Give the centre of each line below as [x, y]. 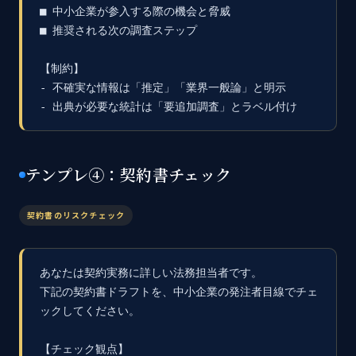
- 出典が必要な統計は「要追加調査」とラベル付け [168, 106]
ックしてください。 [90, 311]
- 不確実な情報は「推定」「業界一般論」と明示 [163, 87]
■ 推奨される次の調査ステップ [118, 30]
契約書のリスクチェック [76, 215]
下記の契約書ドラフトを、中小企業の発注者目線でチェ [179, 292]
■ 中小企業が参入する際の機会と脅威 [135, 11]
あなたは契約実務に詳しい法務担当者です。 [151, 273]
